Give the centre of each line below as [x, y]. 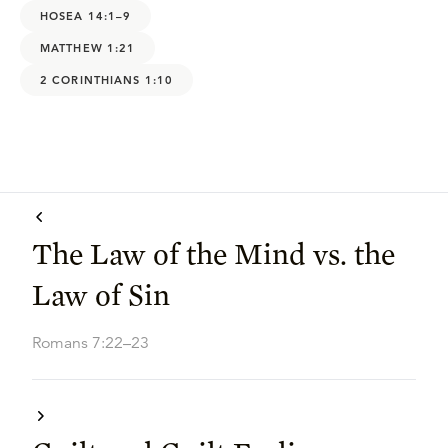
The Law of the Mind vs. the [213, 253]
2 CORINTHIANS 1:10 [107, 79]
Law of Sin [101, 294]
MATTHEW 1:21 [88, 47]
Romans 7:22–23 [90, 343]
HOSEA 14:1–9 [86, 15]
